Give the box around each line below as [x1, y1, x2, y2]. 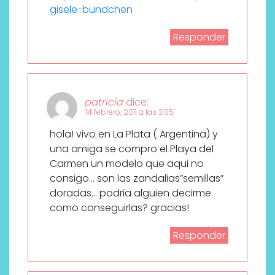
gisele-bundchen [50, 2, 133, 17]
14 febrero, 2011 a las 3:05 [85, 106, 174, 117]
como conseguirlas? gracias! [50, 200, 189, 215]
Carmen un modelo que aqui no [50, 156, 204, 171]
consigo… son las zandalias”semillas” [50, 171, 223, 185]
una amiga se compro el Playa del [50, 141, 214, 156]
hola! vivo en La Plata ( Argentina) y [50, 126, 218, 141]
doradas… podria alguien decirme [50, 185, 211, 200]
